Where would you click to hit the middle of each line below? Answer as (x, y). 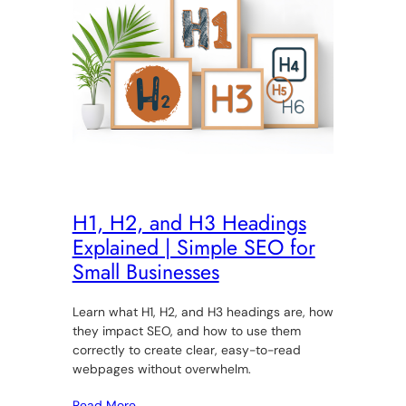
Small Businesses (145, 272)
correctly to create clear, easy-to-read (186, 349)
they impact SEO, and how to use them (186, 330)
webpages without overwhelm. (161, 368)
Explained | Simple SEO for (193, 248)
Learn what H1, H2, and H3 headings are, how (203, 311)
